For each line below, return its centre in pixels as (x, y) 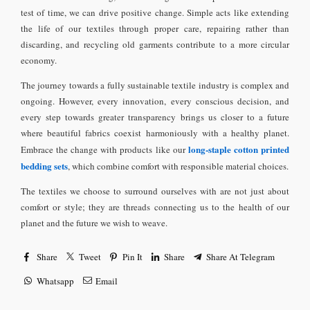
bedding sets (44, 165)
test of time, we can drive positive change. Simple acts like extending (155, 12)
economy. (39, 60)
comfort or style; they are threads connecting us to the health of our (155, 207)
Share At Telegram (240, 257)
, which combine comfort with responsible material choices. (178, 166)
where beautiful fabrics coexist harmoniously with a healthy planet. (155, 133)
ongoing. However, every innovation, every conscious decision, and (155, 101)
